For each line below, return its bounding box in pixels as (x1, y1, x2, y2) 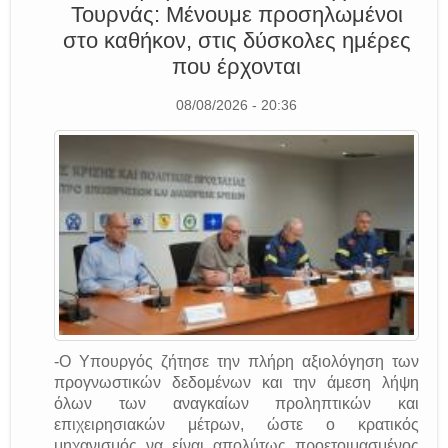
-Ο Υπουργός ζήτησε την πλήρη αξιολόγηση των (54, 353, 419, 371)
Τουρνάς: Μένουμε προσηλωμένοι (70, 2, 403, 28)
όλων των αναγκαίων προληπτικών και (54, 395, 419, 413)
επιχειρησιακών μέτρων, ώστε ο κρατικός (54, 416, 419, 434)
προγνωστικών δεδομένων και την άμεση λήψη (54, 374, 419, 392)
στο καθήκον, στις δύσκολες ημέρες (62, 28, 411, 54)
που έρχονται (172, 54, 301, 80)
